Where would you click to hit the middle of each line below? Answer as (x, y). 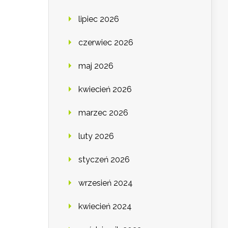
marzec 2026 (103, 113)
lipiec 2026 (99, 19)
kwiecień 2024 (105, 207)
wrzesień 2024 (106, 183)
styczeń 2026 (104, 160)
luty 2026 (96, 136)
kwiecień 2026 (105, 90)
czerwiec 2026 (106, 43)
